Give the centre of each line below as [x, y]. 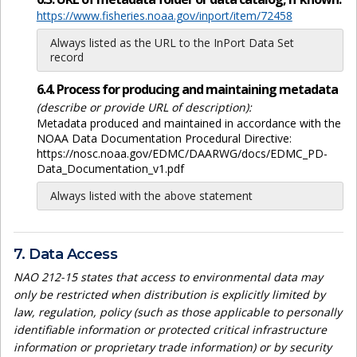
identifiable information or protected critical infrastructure [170, 329]
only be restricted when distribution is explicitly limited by [169, 294]
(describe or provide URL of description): [144, 107]
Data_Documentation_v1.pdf [110, 168]
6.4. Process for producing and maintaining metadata [187, 89]
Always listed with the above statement [151, 195]
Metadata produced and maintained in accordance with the [188, 123]
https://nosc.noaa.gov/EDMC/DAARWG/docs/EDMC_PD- [182, 153]
